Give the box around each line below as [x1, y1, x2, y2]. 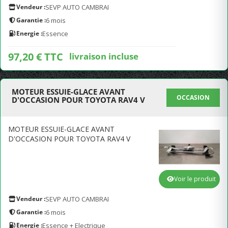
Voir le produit [174, 175, 216, 183]
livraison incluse [69, 50, 138, 62]
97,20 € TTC [8, 50, 63, 64]
